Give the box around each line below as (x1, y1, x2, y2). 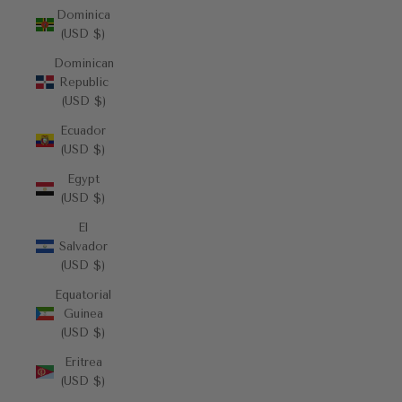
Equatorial (55, 288, 111, 301)
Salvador (58, 240, 108, 253)
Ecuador (60, 124, 106, 137)
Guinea (63, 307, 103, 320)
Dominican (54, 57, 114, 70)
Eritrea (64, 355, 102, 369)
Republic (59, 75, 109, 89)
